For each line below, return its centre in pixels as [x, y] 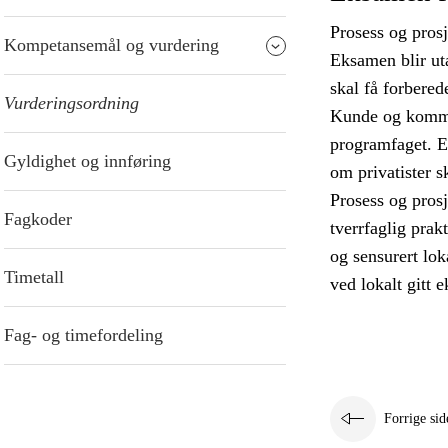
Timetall [34, 277]
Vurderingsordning [71, 103]
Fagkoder [38, 219]
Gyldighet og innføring [87, 161]
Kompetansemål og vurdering [111, 45]
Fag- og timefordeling [83, 335]
